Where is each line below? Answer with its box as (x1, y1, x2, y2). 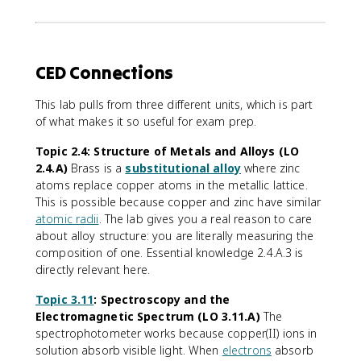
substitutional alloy (125, 160, 242, 176)
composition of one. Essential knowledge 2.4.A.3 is (35, 245, 304, 260)
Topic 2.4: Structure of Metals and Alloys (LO (35, 143, 299, 159)
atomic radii (35, 211, 99, 226)
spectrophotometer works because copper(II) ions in (35, 326, 317, 341)
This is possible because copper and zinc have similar (35, 194, 321, 210)
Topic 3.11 (35, 292, 94, 307)
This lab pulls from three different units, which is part (35, 97, 313, 112)
